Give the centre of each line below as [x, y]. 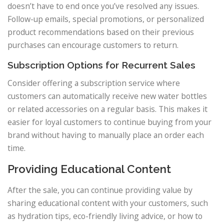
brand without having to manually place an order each [106, 135]
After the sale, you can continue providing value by [100, 190]
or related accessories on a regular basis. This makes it [107, 109]
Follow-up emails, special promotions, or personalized [106, 19]
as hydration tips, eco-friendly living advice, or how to [105, 216]
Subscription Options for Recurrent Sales [101, 65]
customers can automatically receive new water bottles [107, 96]
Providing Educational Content [89, 169]
